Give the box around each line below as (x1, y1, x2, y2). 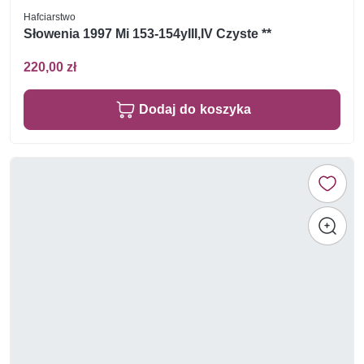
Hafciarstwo (24, 10, 76, 23)
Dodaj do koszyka (139, 102, 251, 118)
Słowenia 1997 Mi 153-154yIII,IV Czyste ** (24, 25, 271, 41)
